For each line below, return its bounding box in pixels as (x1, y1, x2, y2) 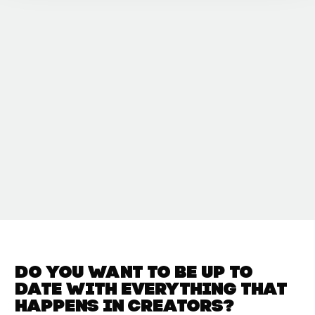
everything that (122, 281, 288, 299)
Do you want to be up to (15, 264, 254, 282)
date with (15, 281, 122, 299)
